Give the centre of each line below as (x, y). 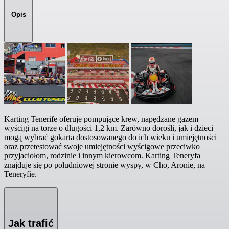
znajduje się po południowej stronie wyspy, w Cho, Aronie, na (105, 165)
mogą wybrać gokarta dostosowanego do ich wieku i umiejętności (110, 138)
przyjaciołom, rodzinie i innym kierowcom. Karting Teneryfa (102, 156)
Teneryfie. (20, 174)
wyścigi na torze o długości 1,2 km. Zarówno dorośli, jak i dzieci (109, 128)
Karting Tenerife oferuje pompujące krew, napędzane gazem (101, 119)
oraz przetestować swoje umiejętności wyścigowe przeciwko (102, 147)
